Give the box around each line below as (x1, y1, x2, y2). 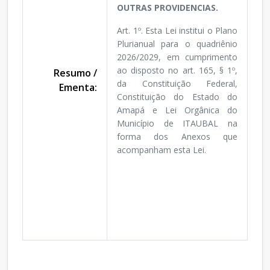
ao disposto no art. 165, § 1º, (117, 64, 237, 77)
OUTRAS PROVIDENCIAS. (117, 2, 218, 14)
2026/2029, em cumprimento (117, 51, 237, 63)
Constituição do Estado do (117, 91, 237, 103)
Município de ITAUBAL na (117, 118, 237, 130)
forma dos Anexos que (117, 131, 237, 143)
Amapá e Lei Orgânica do (117, 104, 237, 116)
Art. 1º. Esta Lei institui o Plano (117, 25, 237, 37)
